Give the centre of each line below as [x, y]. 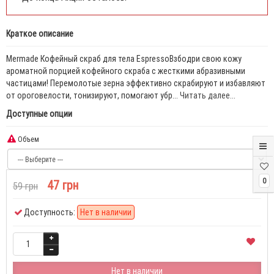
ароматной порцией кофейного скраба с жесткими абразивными [126, 71]
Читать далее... [208, 95]
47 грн [63, 185]
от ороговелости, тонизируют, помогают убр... [93, 95]
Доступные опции [39, 114]
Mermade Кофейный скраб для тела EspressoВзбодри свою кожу [124, 59]
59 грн [25, 186]
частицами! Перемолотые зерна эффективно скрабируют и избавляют [136, 83]
